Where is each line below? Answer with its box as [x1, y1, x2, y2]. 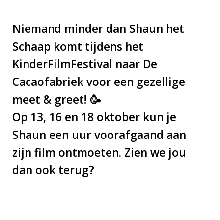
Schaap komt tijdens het [12, 39, 143, 55]
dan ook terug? [12, 163, 97, 178]
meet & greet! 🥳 [12, 92, 101, 108]
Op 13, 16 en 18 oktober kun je [12, 110, 176, 125]
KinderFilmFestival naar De [12, 56, 157, 72]
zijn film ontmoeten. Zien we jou [12, 145, 186, 161]
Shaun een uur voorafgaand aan [12, 127, 186, 143]
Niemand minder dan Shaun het [12, 21, 184, 37]
